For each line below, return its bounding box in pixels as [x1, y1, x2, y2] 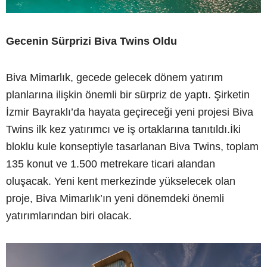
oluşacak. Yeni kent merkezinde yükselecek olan [6, 175, 235, 187]
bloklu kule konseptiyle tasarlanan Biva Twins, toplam [6, 140, 259, 153]
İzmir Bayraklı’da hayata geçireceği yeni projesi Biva [6, 105, 253, 118]
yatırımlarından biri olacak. [6, 209, 132, 222]
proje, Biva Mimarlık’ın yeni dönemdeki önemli [6, 192, 224, 204]
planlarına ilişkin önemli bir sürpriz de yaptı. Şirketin [6, 88, 250, 101]
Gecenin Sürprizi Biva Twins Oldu [6, 35, 177, 47]
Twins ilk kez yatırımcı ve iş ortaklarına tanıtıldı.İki [6, 123, 241, 135]
